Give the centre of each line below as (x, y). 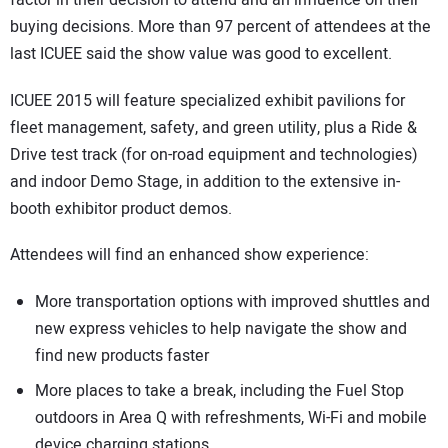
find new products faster (122, 356)
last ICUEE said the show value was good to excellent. (201, 53)
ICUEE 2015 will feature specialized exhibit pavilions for (207, 100)
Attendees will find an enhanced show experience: (189, 255)
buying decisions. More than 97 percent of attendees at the (220, 26)
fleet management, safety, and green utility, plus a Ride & (213, 127)
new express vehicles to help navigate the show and (221, 329)
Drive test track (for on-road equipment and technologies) (214, 154)
